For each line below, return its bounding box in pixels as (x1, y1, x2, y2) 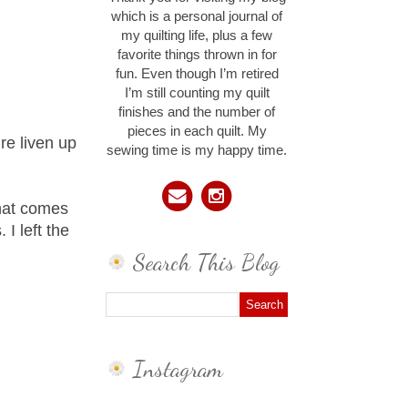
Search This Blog (133, 248, 280, 277)
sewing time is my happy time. (107, 143, 287, 158)
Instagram (133, 353, 223, 382)
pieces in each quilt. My (127, 124, 267, 139)
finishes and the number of (118, 105, 275, 120)
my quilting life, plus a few (121, 28, 272, 44)
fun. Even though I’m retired (115, 66, 279, 82)
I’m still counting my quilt (124, 86, 270, 101)
